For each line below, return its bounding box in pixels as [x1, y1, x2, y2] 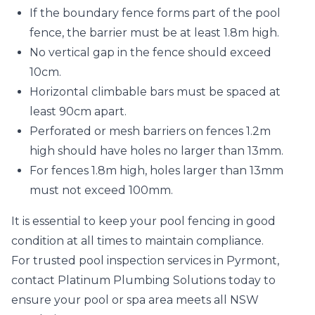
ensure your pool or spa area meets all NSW [11, 293, 259, 307]
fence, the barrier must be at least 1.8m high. [30, 26, 279, 39]
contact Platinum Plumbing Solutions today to [11, 274, 276, 287]
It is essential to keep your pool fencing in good [11, 214, 276, 228]
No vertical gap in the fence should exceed [30, 46, 271, 59]
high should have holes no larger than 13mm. [30, 144, 283, 157]
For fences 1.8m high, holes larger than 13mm [30, 164, 283, 177]
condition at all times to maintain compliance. [11, 234, 264, 247]
